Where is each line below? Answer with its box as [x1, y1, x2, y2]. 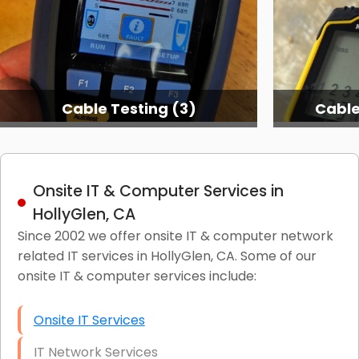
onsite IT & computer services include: [17, 266, 256, 285]
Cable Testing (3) [61, 98, 196, 119]
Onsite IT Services [33, 310, 145, 329]
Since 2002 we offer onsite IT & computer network [17, 226, 333, 245]
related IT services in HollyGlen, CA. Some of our [17, 246, 317, 265]
